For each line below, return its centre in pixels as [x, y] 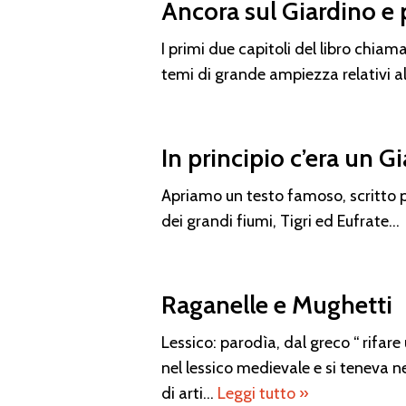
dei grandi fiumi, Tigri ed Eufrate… [281, 221]
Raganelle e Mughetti [277, 304]
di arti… [190, 393]
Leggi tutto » [264, 393]
